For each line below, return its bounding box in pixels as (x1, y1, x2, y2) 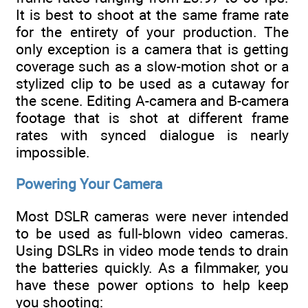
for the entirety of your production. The (16, 23, 289, 41)
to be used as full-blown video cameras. (16, 224, 289, 242)
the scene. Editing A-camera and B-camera (16, 91, 289, 109)
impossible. (16, 143, 90, 161)
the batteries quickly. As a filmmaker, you (16, 258, 289, 276)
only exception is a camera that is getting (16, 40, 289, 58)
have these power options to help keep (16, 276, 289, 294)
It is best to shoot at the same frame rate (16, 5, 289, 23)
